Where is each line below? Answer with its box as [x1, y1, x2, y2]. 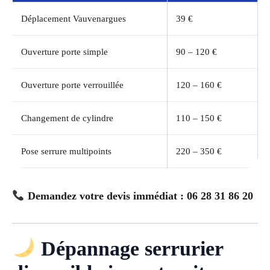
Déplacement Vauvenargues [21, 14, 126, 24]
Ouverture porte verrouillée [21, 80, 124, 90]
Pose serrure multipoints [21, 146, 111, 157]
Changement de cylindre [21, 113, 113, 124]
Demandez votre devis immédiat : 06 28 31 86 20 [27, 190, 253, 202]
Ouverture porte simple [21, 47, 108, 57]
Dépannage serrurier [35, 237, 223, 260]
